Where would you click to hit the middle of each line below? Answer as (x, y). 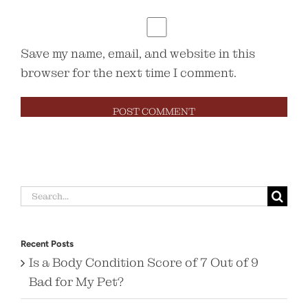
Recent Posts (47, 244)
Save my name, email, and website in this (138, 54)
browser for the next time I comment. (129, 73)
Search (41, 195)
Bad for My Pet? (76, 282)
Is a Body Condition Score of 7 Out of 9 (144, 263)
